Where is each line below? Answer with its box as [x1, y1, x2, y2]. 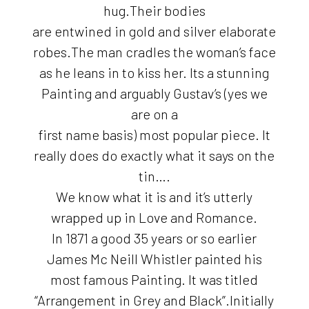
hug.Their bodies [103, 1, 206, 19]
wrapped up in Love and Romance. [51, 208, 258, 226]
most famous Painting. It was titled [50, 270, 259, 288]
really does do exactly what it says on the [34, 146, 275, 163]
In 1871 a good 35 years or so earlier [52, 229, 257, 246]
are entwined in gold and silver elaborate [32, 22, 277, 39]
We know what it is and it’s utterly [56, 188, 253, 205]
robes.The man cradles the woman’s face [32, 43, 276, 60]
